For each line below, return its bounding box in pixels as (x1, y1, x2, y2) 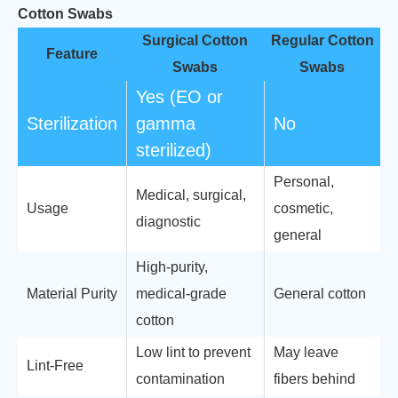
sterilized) (136, 140, 211, 160)
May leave (274, 345, 338, 360)
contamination (136, 371, 225, 386)
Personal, (274, 174, 334, 189)
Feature (46, 46, 98, 61)
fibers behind (274, 371, 355, 386)
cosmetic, (274, 201, 333, 216)
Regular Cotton (270, 33, 374, 48)
